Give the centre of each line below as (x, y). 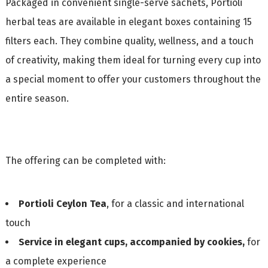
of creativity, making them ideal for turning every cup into (133, 60)
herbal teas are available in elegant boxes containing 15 (128, 22)
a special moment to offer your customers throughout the (133, 79)
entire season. (37, 98)
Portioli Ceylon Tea (62, 203)
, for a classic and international (175, 203)
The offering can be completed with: (85, 160)
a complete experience (56, 261)
